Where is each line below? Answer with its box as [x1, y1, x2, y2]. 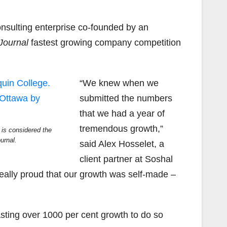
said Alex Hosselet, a [79, 138, 164, 149]
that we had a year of [79, 108, 165, 119]
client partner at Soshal [79, 154, 173, 164]
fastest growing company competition [28, 37, 181, 48]
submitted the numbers [79, 93, 172, 103]
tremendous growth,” [79, 123, 163, 134]
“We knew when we [79, 78, 159, 88]
